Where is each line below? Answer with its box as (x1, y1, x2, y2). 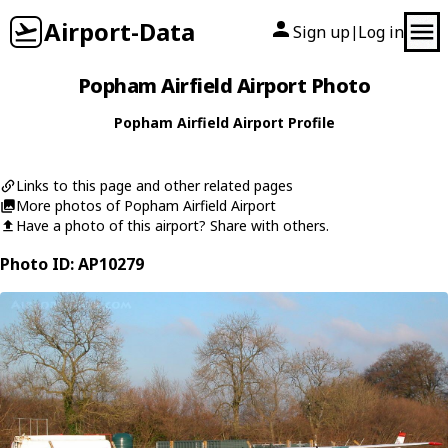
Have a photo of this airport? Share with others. (16, 216, 329, 235)
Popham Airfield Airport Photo (77, 72, 371, 99)
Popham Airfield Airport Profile (113, 113, 335, 132)
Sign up (293, 21, 350, 43)
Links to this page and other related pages (16, 176, 293, 195)
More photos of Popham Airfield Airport (16, 196, 276, 215)
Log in (358, 21, 404, 43)
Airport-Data (44, 15, 195, 48)
